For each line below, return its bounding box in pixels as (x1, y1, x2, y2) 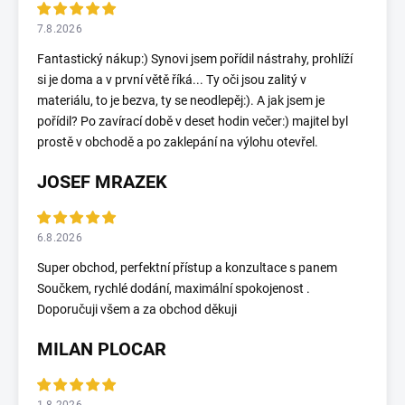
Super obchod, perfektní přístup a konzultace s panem (37, 259, 337, 275)
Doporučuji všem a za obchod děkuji (37, 301, 237, 316)
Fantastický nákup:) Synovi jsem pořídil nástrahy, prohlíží (37, 51, 353, 66)
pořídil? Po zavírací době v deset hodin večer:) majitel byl (37, 113, 348, 128)
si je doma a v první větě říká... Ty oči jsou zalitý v (37, 71, 306, 87)
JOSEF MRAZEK (37, 170, 167, 193)
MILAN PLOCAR (37, 337, 166, 360)
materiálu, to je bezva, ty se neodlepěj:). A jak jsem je (37, 92, 325, 108)
